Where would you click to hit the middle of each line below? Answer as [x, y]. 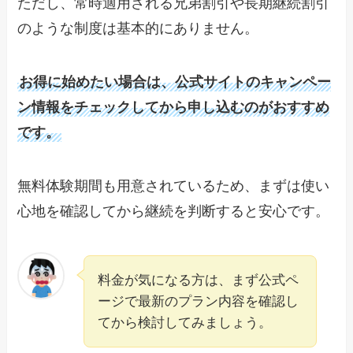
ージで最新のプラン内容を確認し [199, 301]
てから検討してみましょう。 [185, 322]
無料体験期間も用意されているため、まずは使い [174, 186]
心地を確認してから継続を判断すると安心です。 [174, 211]
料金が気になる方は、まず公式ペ [199, 280]
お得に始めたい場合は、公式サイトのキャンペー [175, 82]
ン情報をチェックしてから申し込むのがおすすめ [174, 107]
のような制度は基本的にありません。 [138, 29]
